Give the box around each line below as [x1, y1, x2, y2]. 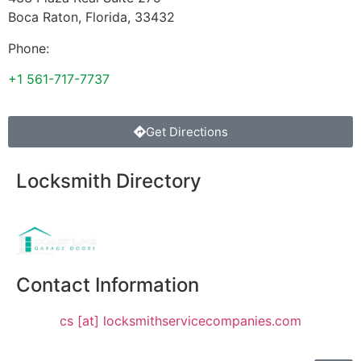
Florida [85, 9, 127, 26]
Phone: [8, 39, 49, 56]
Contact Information [16, 272, 199, 297]
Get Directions [145, 124, 228, 140]
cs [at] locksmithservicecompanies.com [60, 312, 301, 329]
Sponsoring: [16, 209, 89, 226]
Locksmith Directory [16, 169, 201, 193]
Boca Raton [8, 9, 78, 26]
